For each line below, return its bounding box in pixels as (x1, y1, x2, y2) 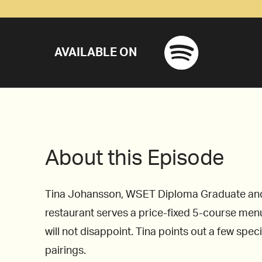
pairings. (45, 246, 88, 256)
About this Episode (45, 148, 225, 169)
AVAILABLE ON (54, 47, 137, 58)
